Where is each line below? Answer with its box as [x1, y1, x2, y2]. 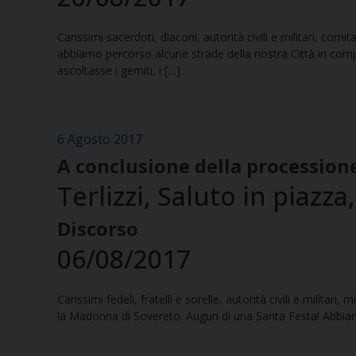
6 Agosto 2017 [57, 130, 142, 149]
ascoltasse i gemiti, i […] [57, 63, 180, 79]
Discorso [57, 215, 138, 242]
